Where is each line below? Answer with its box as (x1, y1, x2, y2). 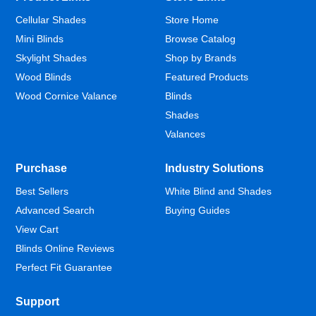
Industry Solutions (165, 162, 264, 175)
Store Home (165, 14, 219, 26)
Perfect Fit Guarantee (16, 262, 113, 274)
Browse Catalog (165, 33, 236, 45)
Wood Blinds (16, 71, 72, 83)
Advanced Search (16, 205, 95, 217)
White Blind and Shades (165, 186, 272, 197)
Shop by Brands (165, 52, 236, 64)
